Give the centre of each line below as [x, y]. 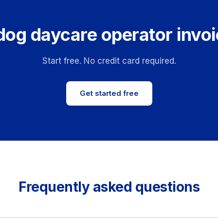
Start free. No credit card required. [109, 61]
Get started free [109, 93]
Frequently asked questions [109, 187]
